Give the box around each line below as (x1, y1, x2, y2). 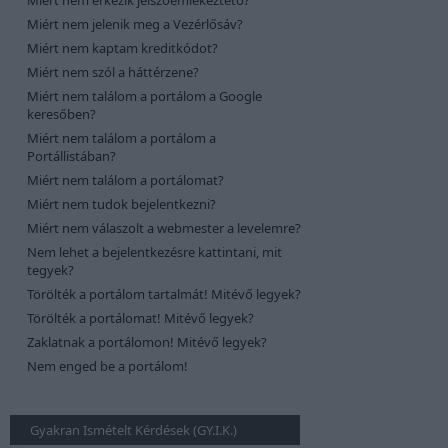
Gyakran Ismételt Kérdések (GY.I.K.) (30, 421, 237, 439)
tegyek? (27, 261, 74, 279)
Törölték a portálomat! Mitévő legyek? (27, 309, 254, 327)
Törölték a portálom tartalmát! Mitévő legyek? (27, 285, 301, 303)
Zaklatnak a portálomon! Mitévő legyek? (27, 333, 267, 351)
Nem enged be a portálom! (27, 357, 188, 375)
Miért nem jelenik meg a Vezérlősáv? (27, 15, 243, 33)
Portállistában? (27, 147, 116, 165)
